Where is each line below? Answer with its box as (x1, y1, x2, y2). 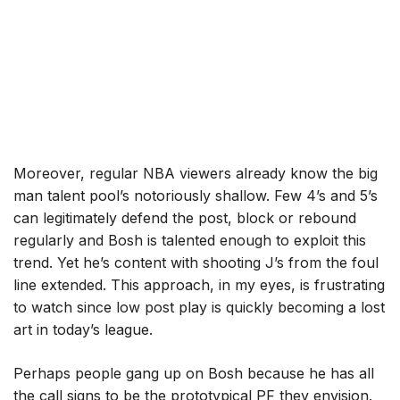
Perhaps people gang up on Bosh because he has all (13, 364, 375, 383)
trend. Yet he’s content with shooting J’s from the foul (13, 254, 379, 272)
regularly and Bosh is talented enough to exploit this (13, 231, 367, 250)
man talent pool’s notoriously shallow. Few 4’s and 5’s (13, 187, 379, 205)
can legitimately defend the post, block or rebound (13, 209, 357, 228)
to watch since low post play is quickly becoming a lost (13, 298, 386, 317)
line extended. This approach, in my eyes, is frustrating (13, 276, 386, 295)
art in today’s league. (13, 321, 154, 339)
